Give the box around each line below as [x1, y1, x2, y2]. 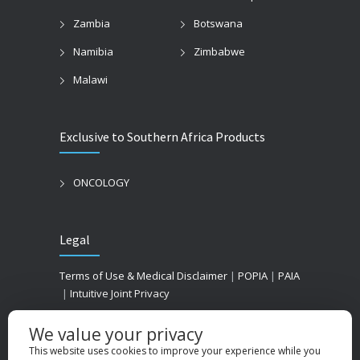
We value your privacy [29, 323, 203, 346]
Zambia [73, 15, 110, 31]
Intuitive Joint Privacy [70, 285, 170, 301]
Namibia [73, 43, 113, 59]
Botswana [194, 15, 243, 31]
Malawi [73, 72, 108, 87]
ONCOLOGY [73, 174, 129, 190]
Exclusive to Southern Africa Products [59, 128, 265, 145]
